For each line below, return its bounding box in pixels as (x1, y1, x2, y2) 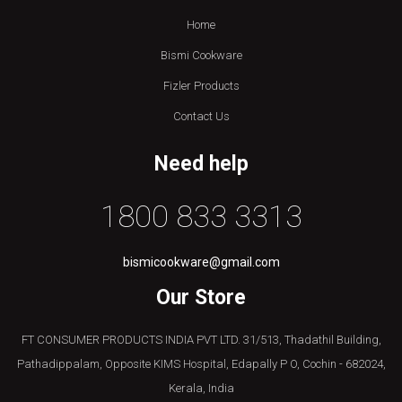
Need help (153, 152, 249, 176)
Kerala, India (168, 381, 234, 395)
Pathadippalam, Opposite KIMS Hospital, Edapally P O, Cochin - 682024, (16, 357, 386, 371)
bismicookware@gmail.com (122, 255, 280, 269)
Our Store (156, 285, 246, 310)
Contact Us (172, 109, 230, 123)
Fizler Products (162, 79, 240, 92)
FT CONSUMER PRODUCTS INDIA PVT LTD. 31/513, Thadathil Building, (21, 333, 381, 346)
